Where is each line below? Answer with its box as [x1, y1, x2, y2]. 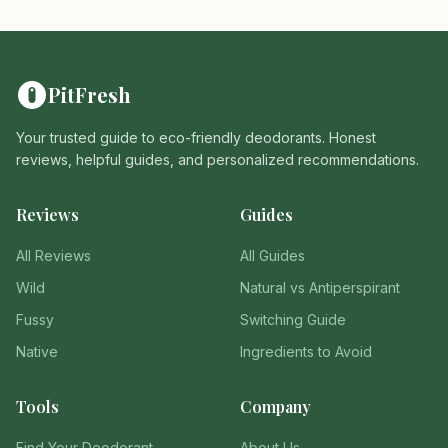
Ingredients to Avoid [240, 343, 372, 360]
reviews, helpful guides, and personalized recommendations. [16, 151, 419, 168]
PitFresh [48, 81, 131, 108]
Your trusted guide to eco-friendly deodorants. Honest [16, 129, 376, 146]
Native [16, 343, 58, 360]
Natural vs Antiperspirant [240, 279, 400, 296]
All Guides [240, 247, 305, 264]
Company [240, 396, 311, 417]
